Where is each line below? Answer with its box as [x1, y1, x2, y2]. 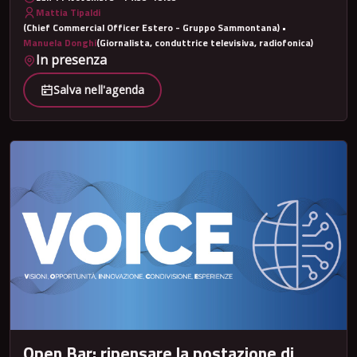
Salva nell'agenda [53, 81, 145, 97]
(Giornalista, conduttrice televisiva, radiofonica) [96, 35, 313, 51]
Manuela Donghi [23, 35, 96, 51]
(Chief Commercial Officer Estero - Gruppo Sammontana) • [23, 20, 286, 36]
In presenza [36, 51, 107, 69]
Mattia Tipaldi [36, 5, 100, 21]
